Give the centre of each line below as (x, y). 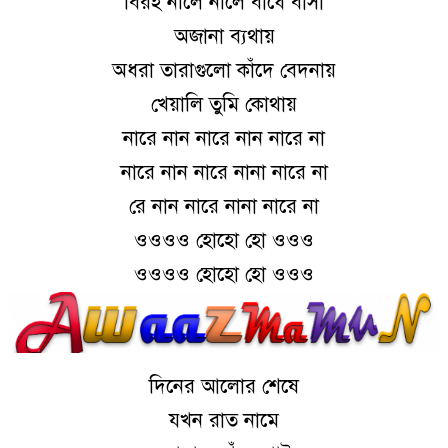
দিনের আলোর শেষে (224, 386)
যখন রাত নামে (224, 420)
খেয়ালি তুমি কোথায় (224, 104)
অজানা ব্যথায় (224, 36)
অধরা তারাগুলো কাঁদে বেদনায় (224, 70)
